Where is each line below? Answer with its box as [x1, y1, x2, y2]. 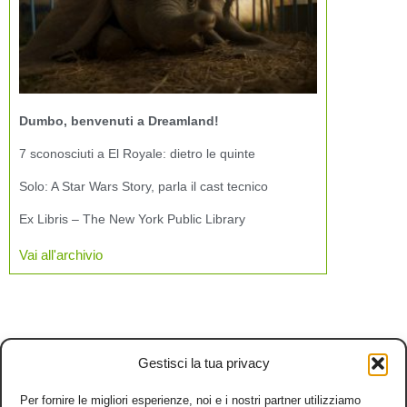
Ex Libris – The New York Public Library [19, 211, 245, 226]
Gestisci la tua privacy [137, 355, 270, 372]
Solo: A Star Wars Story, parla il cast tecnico [19, 178, 268, 194]
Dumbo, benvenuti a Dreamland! [19, 113, 219, 128]
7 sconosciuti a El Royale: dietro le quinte [19, 145, 255, 161]
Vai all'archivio [19, 246, 103, 263]
